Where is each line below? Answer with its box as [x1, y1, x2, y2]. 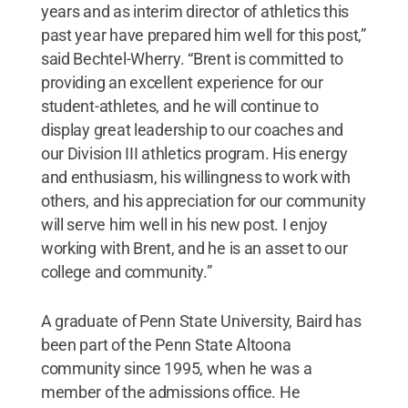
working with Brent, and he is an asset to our [40, 239, 348, 258]
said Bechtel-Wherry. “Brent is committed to [40, 49, 344, 68]
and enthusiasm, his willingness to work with [40, 168, 351, 187]
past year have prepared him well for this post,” [40, 25, 366, 45]
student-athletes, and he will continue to [40, 97, 319, 116]
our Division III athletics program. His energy [40, 144, 348, 163]
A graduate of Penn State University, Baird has [40, 311, 362, 331]
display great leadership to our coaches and [40, 120, 344, 139]
